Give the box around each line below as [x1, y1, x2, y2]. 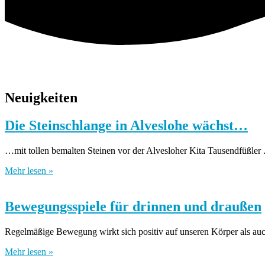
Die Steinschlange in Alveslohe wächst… [5, 117, 248, 133]
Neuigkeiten [5, 89, 77, 105]
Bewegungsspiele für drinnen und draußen [5, 198, 261, 214]
